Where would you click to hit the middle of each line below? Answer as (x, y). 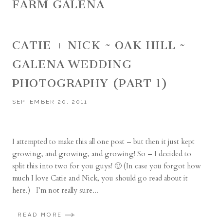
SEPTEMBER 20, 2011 (50, 102)
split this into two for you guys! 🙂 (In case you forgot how (107, 166)
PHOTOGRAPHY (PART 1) (90, 83)
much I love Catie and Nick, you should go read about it (100, 178)
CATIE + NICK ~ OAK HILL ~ (99, 45)
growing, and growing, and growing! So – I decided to (102, 154)
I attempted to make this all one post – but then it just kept (104, 142)
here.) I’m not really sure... (55, 190)
